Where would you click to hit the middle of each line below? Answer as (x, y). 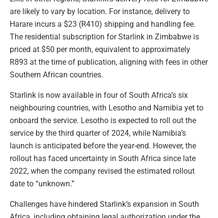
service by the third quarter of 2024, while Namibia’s (98, 133)
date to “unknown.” (42, 183)
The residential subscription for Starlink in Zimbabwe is (104, 36)
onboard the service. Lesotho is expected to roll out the (103, 120)
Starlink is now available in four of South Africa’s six (99, 95)
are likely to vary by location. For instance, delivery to (100, 11)
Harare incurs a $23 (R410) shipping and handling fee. (103, 24)
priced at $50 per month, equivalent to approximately (100, 49)
